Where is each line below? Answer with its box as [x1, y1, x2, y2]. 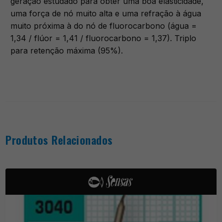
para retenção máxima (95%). [10, 45, 123, 55]
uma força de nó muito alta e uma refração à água [10, 8, 202, 18]
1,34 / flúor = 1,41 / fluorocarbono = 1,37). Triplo [10, 33, 197, 43]
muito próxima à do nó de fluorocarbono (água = [10, 20, 197, 31]
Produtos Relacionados [5, 131, 113, 148]
